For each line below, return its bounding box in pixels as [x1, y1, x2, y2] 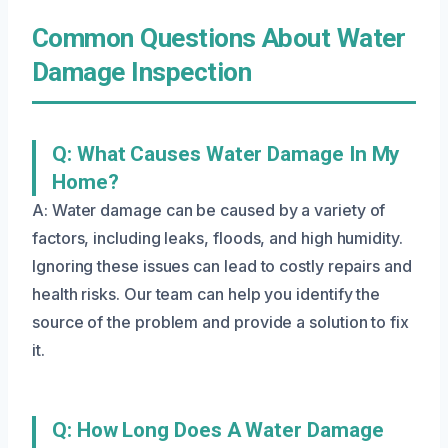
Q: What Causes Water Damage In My [52, 141, 400, 166]
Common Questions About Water [32, 22, 406, 53]
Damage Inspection [32, 56, 252, 87]
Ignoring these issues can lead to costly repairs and [32, 255, 412, 276]
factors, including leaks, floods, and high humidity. [32, 227, 403, 248]
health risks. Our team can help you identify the [32, 283, 381, 304]
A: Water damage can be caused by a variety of [32, 199, 386, 220]
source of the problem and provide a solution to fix [32, 311, 409, 332]
